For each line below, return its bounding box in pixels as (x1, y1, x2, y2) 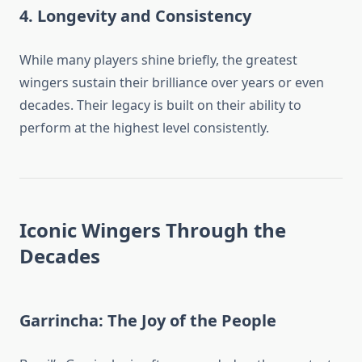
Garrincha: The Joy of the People (19, 309, 276, 332)
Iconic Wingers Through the (19, 217, 286, 244)
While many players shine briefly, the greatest (19, 51, 297, 69)
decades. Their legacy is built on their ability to (19, 96, 301, 115)
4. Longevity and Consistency (19, 5, 251, 27)
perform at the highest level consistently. (19, 119, 269, 137)
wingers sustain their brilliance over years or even (19, 74, 324, 92)
